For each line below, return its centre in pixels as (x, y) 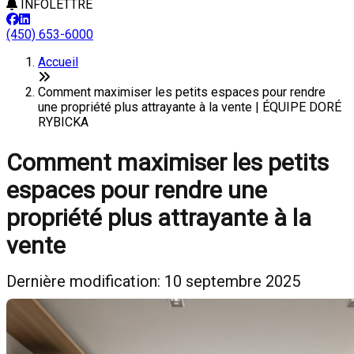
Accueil (58, 62)
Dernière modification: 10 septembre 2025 (153, 281)
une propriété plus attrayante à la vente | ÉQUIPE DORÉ (190, 107)
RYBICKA (63, 122)
